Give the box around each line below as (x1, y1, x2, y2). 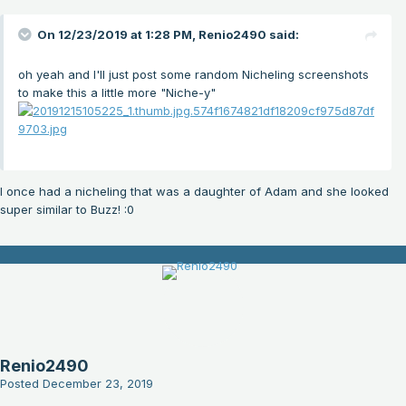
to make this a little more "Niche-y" (18, 85, 216, 101)
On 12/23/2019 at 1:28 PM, (37, 27, 198, 43)
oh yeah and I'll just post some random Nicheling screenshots (18, 67, 369, 82)
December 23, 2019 (43, 376, 153, 391)
